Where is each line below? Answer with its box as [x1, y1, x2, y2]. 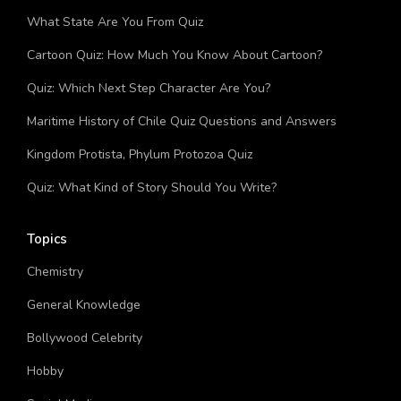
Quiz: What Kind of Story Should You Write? [27, 205, 277, 223]
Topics [27, 256, 67, 275]
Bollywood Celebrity [27, 355, 142, 373]
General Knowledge [27, 322, 141, 340]
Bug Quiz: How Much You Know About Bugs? [27, 6, 282, 24]
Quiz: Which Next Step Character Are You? [27, 106, 270, 124]
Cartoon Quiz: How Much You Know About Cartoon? [27, 73, 322, 90]
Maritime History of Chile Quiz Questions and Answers [27, 139, 337, 157]
